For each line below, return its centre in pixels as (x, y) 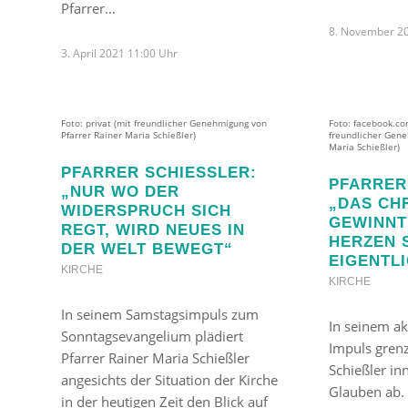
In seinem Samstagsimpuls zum (160, 314)
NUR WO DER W (120, 191)
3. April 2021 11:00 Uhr (119, 53)
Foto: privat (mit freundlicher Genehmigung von (164, 123)
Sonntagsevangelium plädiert (152, 336)
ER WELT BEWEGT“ (143, 248)
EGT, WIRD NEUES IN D (153, 229)
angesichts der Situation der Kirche (169, 379)
